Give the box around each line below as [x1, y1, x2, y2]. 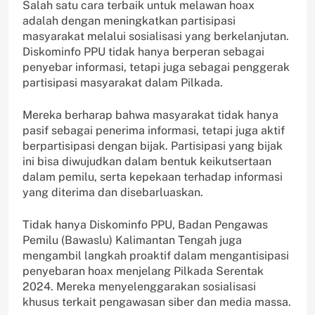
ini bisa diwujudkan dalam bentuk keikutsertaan [22, 155, 271, 169]
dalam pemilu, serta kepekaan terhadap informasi [22, 170, 283, 184]
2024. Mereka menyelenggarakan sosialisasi [22, 280, 256, 294]
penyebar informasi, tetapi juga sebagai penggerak [22, 60, 290, 75]
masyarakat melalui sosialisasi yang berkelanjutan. [22, 30, 289, 44]
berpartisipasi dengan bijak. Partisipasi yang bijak [22, 139, 283, 153]
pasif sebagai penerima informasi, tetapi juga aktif [22, 124, 285, 138]
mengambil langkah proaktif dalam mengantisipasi [22, 249, 289, 263]
